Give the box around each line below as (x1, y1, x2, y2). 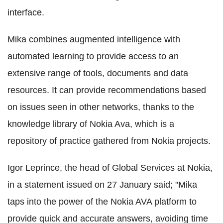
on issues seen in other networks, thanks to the (7, 102, 194, 112)
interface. (7, 7, 44, 17)
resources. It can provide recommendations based (7, 85, 206, 95)
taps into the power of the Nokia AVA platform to (7, 196, 197, 207)
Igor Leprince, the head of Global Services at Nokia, (7, 162, 213, 173)
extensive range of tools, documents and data (7, 68, 188, 78)
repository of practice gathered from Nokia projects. (7, 135, 211, 146)
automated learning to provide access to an (7, 51, 179, 61)
